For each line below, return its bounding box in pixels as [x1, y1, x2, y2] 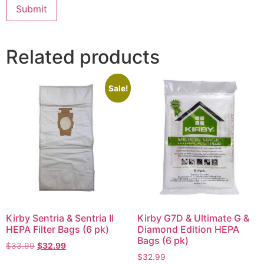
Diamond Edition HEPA [137, 223, 239, 236]
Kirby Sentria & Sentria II [6, 212, 114, 225]
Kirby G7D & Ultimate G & [137, 212, 249, 225]
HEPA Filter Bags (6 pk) [6, 223, 109, 236]
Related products [6, 45, 160, 68]
